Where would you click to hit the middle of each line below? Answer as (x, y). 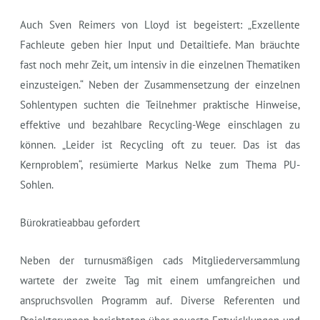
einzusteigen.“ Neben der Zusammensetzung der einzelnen (160, 84)
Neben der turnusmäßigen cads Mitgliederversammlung (160, 260)
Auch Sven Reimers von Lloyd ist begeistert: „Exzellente (160, 24)
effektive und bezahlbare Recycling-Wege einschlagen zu (160, 124)
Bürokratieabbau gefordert (80, 222)
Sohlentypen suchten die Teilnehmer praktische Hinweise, (160, 104)
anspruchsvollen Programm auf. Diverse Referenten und (160, 300)
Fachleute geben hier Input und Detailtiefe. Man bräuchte (160, 44)
